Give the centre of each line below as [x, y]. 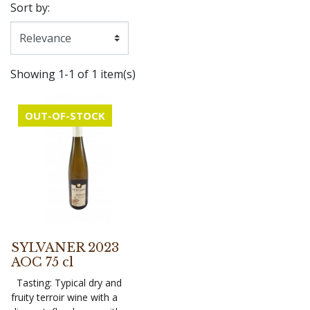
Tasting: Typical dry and [66, 283]
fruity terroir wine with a [64, 297]
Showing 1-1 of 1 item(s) [73, 74]
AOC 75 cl [42, 262]
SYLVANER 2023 [65, 248]
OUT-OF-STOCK [65, 116]
